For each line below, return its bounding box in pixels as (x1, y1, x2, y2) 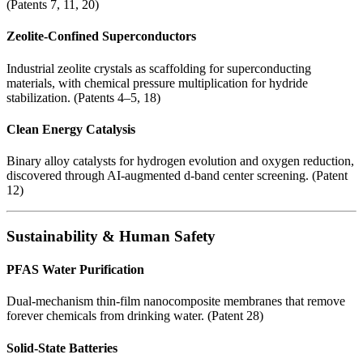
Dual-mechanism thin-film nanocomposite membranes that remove (6, 294, 345, 309)
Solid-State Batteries (6, 340, 117, 355)
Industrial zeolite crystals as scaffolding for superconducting (6, 61, 311, 75)
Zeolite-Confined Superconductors (6, 29, 196, 44)
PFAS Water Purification (6, 263, 144, 277)
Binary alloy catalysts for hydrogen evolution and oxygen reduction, (6, 154, 354, 169)
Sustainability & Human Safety (6, 227, 216, 245)
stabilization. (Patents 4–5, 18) (6, 90, 160, 105)
